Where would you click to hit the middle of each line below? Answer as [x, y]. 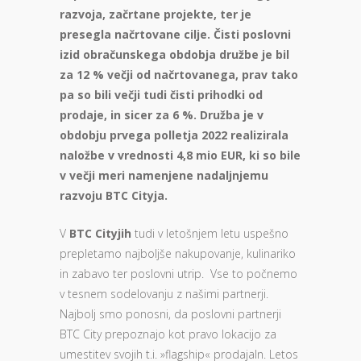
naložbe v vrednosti [118, 155]
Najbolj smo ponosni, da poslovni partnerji [170, 314]
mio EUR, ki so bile [248, 155]
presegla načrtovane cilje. [137, 34]
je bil [276, 54]
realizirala [259, 135]
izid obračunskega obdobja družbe [161, 54]
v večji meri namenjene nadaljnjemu [164, 175]
